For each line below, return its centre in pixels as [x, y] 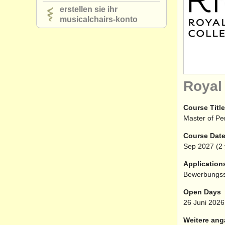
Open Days [202, 192]
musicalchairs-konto [99, 19]
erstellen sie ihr [89, 9]
